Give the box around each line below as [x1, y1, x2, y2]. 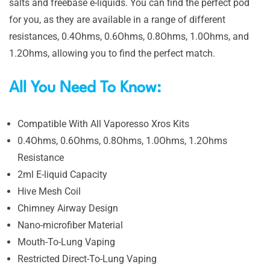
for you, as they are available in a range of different [9, 13, 225, 25]
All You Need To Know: [9, 80, 161, 96]
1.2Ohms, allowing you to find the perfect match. [9, 47, 215, 59]
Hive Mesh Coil [17, 185, 81, 197]
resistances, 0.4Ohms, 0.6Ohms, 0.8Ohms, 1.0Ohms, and [9, 30, 249, 42]
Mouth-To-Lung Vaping [17, 236, 115, 248]
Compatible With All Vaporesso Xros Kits [17, 118, 189, 130]
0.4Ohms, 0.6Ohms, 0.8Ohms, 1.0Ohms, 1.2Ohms [17, 134, 227, 146]
